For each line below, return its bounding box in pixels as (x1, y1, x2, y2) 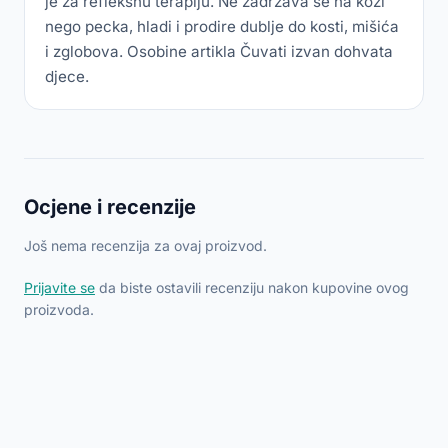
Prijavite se (24, 279, 95, 296)
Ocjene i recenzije (24, 195, 196, 219)
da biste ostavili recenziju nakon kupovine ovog (95, 279, 409, 296)
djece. (45, 67, 89, 86)
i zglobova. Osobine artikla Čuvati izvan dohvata (45, 42, 393, 61)
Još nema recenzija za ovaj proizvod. (24, 237, 267, 254)
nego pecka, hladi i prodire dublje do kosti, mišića (45, 17, 399, 36)
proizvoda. (24, 301, 94, 318)
